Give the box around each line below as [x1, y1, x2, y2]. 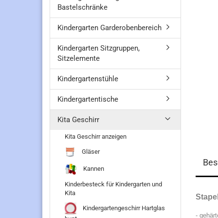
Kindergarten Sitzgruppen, [57, 44, 140, 53]
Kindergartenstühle [57, 74, 118, 83]
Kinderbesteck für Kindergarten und [65, 181, 162, 188]
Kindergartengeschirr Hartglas [81, 204, 165, 212]
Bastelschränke [57, 3, 108, 12]
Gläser [80, 147, 100, 155]
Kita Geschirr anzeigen [65, 133, 127, 140]
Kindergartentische [57, 95, 118, 104]
